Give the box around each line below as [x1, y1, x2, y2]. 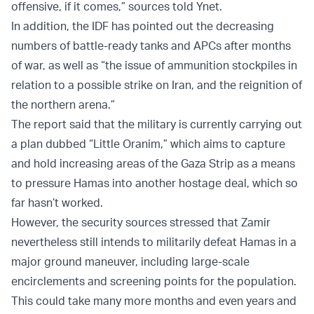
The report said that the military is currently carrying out [11, 117, 302, 132]
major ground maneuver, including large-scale [11, 254, 250, 269]
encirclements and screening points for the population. [11, 274, 296, 289]
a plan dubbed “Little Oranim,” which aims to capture [11, 137, 285, 151]
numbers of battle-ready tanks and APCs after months [11, 39, 291, 53]
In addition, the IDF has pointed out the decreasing [11, 19, 274, 34]
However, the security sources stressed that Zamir [11, 215, 271, 230]
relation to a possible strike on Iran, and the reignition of [11, 78, 302, 93]
